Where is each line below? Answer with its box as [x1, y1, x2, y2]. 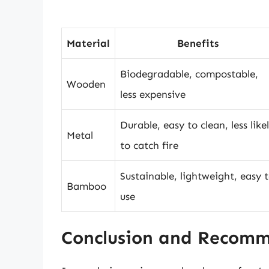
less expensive [120, 88, 186, 100]
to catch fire [120, 139, 178, 151]
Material [67, 37, 110, 49]
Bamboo [67, 180, 106, 192]
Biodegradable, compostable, [120, 67, 258, 80]
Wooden [67, 77, 106, 90]
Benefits [177, 37, 219, 49]
